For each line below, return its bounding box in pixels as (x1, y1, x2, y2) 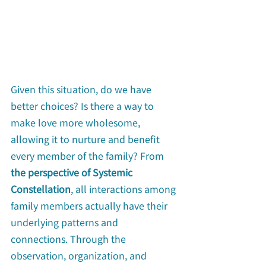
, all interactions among (71, 181, 178, 196)
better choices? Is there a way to (11, 98, 156, 113)
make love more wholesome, (11, 115, 142, 129)
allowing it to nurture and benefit (11, 131, 162, 146)
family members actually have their (11, 198, 170, 213)
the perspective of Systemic (11, 164, 135, 179)
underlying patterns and (11, 214, 121, 229)
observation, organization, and (11, 248, 149, 262)
